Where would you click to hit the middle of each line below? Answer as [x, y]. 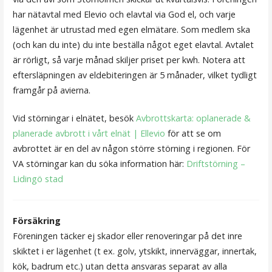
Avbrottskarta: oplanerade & [193, 118]
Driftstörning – [216, 164]
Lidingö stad [38, 179]
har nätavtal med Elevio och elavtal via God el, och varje [124, 14]
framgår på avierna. [51, 90]
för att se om [193, 134]
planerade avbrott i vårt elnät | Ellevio [89, 134]
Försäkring [36, 221]
